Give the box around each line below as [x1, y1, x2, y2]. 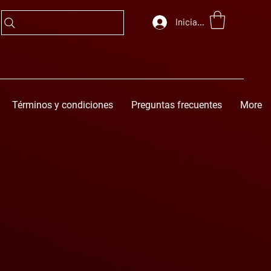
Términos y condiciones [12, 99, 113, 111]
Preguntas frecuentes [131, 99, 222, 111]
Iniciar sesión [175, 16, 227, 27]
